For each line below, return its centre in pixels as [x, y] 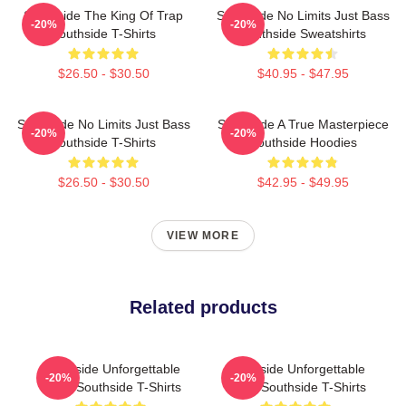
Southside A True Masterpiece [303, 124]
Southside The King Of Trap [103, 15]
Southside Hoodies [303, 142]
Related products [203, 307]
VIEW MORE [203, 236]
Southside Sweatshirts [303, 34]
